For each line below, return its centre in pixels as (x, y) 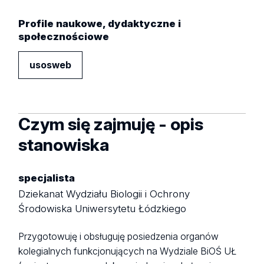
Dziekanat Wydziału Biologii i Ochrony (104, 194)
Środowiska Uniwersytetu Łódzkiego (103, 209)
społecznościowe (64, 36)
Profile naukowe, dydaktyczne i (100, 23)
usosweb (51, 65)
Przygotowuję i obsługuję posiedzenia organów (119, 236)
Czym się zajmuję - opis (111, 124)
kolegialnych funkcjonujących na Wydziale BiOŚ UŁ (128, 251)
